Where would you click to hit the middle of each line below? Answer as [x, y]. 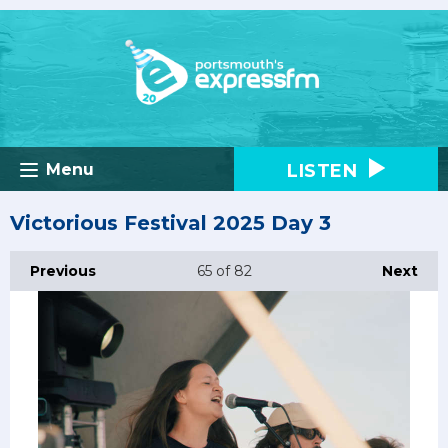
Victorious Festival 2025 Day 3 [170, 222]
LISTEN [325, 170]
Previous [63, 270]
